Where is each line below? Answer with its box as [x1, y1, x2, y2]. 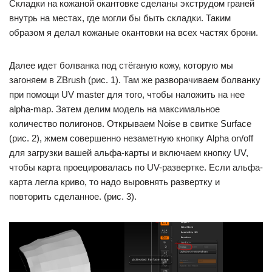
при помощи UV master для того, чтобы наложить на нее [9, 89, 245, 100]
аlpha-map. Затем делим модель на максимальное [9, 104, 220, 115]
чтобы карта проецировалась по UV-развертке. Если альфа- [9, 162, 263, 173]
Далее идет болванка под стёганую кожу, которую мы [9, 60, 233, 71]
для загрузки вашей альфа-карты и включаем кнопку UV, [9, 148, 248, 158]
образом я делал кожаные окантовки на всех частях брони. [9, 27, 258, 38]
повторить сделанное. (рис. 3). [9, 191, 137, 202]
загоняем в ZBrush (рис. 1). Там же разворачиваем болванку [9, 75, 260, 86]
